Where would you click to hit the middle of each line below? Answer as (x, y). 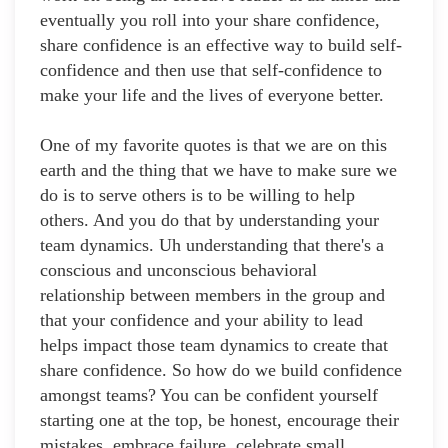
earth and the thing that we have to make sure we (218, 170)
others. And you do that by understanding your (209, 220)
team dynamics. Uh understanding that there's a (212, 245)
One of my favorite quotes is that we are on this (213, 145)
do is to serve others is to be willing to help (197, 195)
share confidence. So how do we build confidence (221, 370)
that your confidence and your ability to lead (201, 320)
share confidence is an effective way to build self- (221, 45)
